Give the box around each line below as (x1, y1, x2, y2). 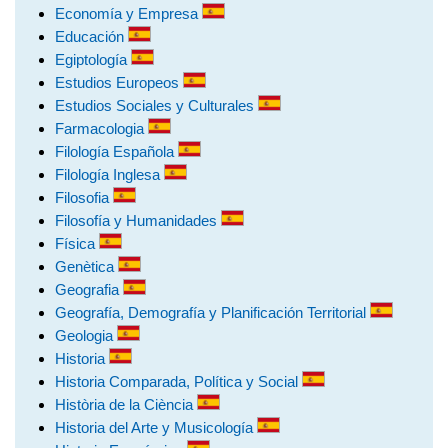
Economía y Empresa (55, 5, 202, 22)
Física (55, 235, 99, 252)
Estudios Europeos (55, 74, 183, 91)
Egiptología (55, 51, 131, 68)
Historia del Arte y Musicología (55, 419, 257, 436)
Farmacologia (55, 120, 148, 137)
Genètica (55, 258, 118, 275)
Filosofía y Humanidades (55, 212, 221, 229)
